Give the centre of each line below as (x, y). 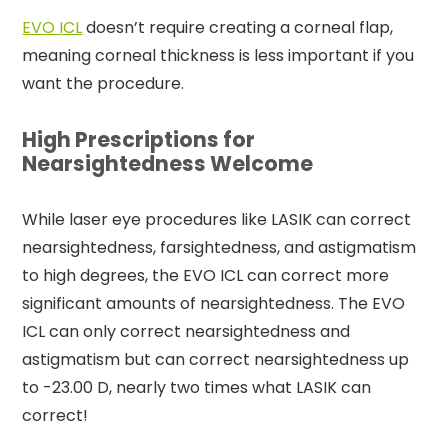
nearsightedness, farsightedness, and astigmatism (219, 247)
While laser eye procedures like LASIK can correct (217, 219)
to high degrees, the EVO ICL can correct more (206, 275)
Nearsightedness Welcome (168, 163)
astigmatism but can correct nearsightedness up (216, 359)
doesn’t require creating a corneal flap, (238, 27)
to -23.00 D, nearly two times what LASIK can (197, 387)
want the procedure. (103, 83)
